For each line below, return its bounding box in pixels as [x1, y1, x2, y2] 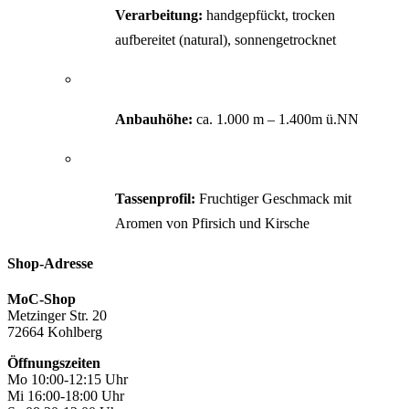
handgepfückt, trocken [203, 7, 336, 24]
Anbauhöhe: [115, 111, 194, 128]
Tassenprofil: [115, 191, 196, 207]
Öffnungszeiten [7, 354, 100, 371]
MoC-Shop [7, 290, 76, 307]
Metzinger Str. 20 [7, 307, 107, 323]
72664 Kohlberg [7, 323, 102, 340]
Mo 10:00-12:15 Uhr [7, 371, 128, 387]
